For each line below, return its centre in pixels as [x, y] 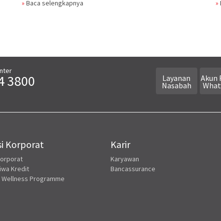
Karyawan [125, 159]
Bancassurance [133, 169]
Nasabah [176, 86]
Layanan [177, 78]
